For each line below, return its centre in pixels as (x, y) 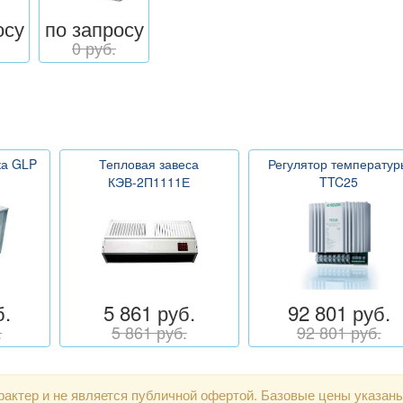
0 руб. (94, 47)
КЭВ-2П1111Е (149, 181)
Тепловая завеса (149, 163)
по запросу (94, 27)
